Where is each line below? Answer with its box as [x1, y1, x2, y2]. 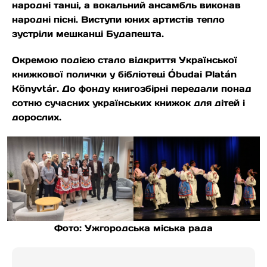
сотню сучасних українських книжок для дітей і [12, 97, 245, 109]
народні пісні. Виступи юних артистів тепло [12, 14, 225, 26]
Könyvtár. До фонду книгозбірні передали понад [12, 83, 252, 95]
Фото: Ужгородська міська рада [54, 222, 213, 234]
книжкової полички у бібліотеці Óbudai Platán [12, 69, 237, 80]
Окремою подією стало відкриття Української [12, 54, 237, 66]
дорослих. [12, 111, 61, 123]
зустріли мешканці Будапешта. [12, 28, 164, 40]
